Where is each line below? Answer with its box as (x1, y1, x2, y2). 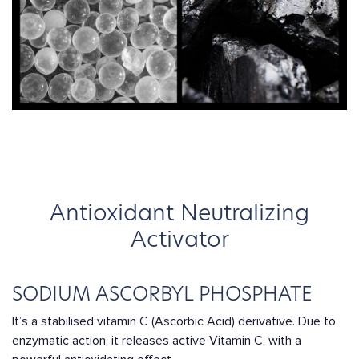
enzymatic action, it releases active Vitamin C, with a (12, 333, 301, 349)
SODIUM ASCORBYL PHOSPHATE (12, 280, 313, 307)
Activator (130, 224, 229, 255)
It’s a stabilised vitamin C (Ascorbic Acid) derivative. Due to (12, 313, 336, 329)
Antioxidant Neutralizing (50, 197, 309, 228)
